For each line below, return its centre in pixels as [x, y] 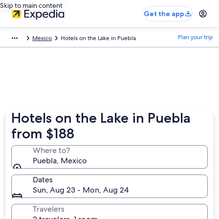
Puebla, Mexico [60, 161]
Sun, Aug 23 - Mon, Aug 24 [81, 190]
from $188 [43, 133]
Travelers [49, 209]
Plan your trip [196, 37]
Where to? [52, 150]
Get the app [164, 14]
